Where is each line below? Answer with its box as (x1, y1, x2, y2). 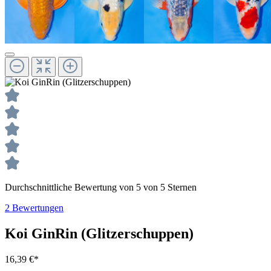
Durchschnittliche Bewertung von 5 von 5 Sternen (5, 182, 197, 193)
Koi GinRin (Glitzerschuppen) (5, 226, 194, 242)
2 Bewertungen (5, 203, 64, 214)
